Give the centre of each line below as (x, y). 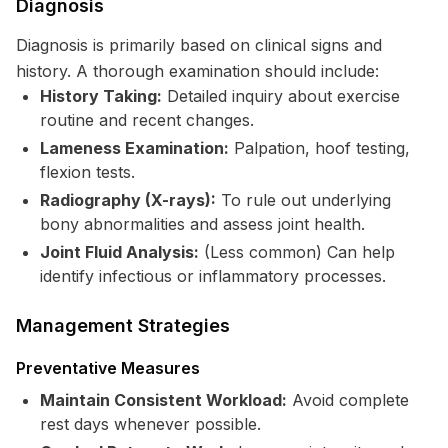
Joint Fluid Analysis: (119, 252)
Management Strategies (123, 325)
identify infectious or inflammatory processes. (213, 276)
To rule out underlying (303, 200)
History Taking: (101, 96)
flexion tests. (87, 172)
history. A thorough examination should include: (197, 71)
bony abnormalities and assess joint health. (202, 224)
